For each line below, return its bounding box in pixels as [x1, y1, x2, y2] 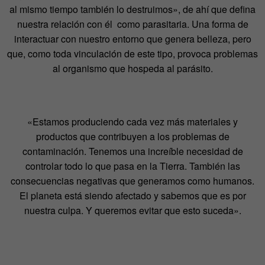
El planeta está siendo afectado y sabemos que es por [19, 189, 246, 203]
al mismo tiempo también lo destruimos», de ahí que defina [9, 2, 256, 17]
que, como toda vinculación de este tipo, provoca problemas [7, 47, 258, 61]
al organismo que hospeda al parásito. [52, 62, 213, 76]
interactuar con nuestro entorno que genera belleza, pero [14, 32, 251, 46]
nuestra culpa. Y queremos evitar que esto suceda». [24, 203, 241, 218]
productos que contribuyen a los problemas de [35, 130, 230, 144]
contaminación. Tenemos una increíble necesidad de [22, 144, 243, 159]
